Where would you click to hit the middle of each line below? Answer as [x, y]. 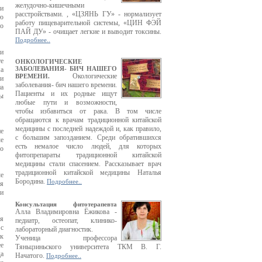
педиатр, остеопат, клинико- [66, 220]
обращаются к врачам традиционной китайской [88, 120]
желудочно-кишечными [50, 5]
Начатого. [31, 256]
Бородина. [31, 181]
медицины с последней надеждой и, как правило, [88, 129]
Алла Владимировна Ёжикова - [66, 212]
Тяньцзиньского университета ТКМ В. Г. [88, 247]
